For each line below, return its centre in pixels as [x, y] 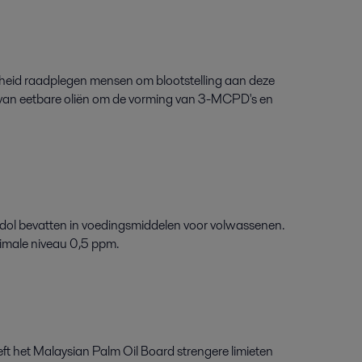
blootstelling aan [201, 81]
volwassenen [245, 225]
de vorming [144, 99]
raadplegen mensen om [89, 81]
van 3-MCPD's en [224, 99]
